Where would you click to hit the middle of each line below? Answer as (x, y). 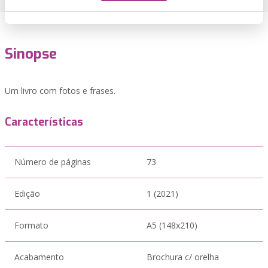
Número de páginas (53, 162)
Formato (31, 225)
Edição (27, 194)
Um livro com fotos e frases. (60, 91)
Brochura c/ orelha (183, 257)
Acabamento (39, 257)
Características (44, 122)
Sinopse (31, 54)
